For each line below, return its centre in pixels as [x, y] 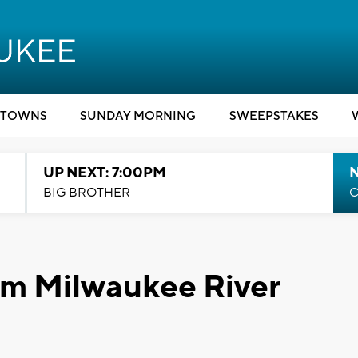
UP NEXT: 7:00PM [104, 173]
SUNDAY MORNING [138, 116]
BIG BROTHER [86, 193]
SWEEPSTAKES [274, 116]
